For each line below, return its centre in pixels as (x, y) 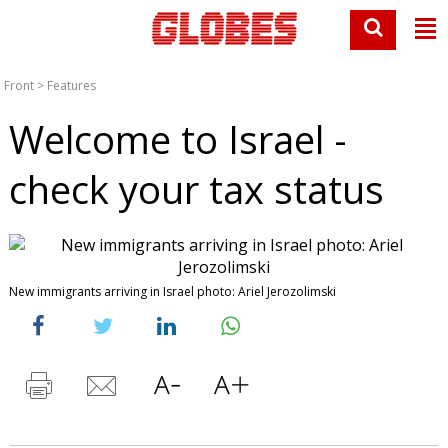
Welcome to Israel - (177, 139)
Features (72, 85)
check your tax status (196, 189)
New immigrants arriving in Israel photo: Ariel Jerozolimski (172, 291)
